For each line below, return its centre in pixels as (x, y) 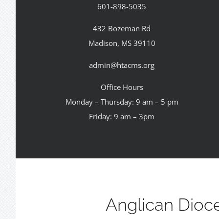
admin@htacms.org (122, 65)
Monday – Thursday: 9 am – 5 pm (122, 102)
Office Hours (122, 87)
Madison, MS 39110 (122, 43)
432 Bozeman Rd (122, 29)
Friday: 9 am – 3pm (122, 117)
